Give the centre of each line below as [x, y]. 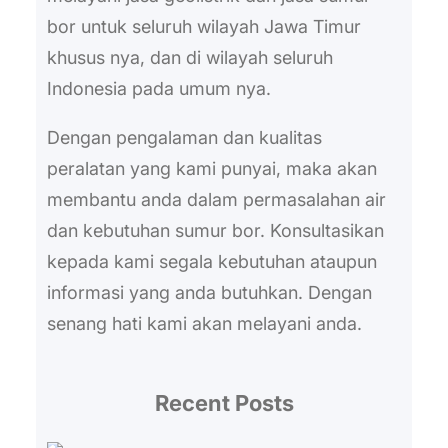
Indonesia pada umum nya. [158, 89]
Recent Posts [224, 403]
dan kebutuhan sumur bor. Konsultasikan [215, 231]
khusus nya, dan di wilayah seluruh [189, 58]
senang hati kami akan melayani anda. [204, 324]
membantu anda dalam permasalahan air [216, 200]
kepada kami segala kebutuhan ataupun [211, 262]
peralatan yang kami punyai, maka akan [211, 169]
